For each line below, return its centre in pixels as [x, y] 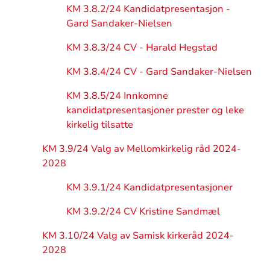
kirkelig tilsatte [99, 124]
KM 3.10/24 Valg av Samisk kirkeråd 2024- [138, 235]
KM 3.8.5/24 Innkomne [117, 96]
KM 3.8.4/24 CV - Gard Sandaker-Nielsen [159, 71]
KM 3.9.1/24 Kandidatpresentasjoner [149, 187]
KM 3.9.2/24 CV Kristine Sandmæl [143, 211]
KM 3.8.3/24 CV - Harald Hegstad [142, 47]
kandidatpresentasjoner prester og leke [155, 110]
